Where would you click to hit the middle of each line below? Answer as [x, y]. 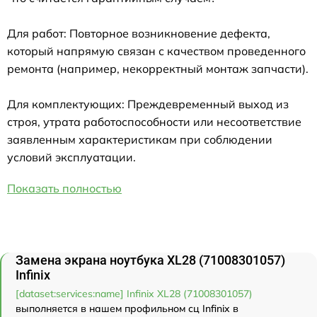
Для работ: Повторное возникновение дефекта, [139, 33]
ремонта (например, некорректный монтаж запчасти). [158, 68]
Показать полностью [64, 188]
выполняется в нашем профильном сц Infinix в [127, 308]
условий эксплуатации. [71, 157]
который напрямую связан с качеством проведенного [156, 51]
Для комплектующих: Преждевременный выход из [148, 104]
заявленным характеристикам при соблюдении [140, 139]
